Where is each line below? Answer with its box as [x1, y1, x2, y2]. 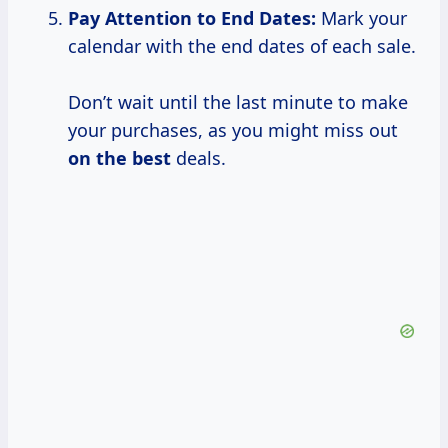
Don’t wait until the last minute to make [68, 90, 408, 115]
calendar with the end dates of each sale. [68, 34, 416, 59]
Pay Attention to [68, 6, 216, 31]
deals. [171, 146, 226, 171]
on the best [68, 146, 171, 171]
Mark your [316, 6, 407, 31]
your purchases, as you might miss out [68, 118, 398, 143]
